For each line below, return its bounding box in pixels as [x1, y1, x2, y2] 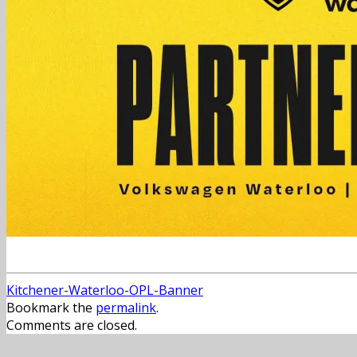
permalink [96, 299, 156, 316]
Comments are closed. [6, 316, 137, 334]
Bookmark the [6, 299, 96, 316]
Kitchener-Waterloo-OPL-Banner [6, 281, 203, 299]
